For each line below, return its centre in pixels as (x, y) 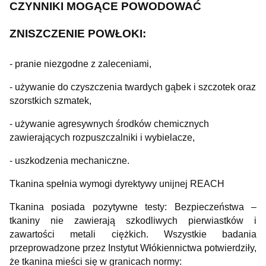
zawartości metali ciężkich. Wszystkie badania (133, 234)
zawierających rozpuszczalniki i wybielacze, (102, 137)
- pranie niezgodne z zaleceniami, (80, 64)
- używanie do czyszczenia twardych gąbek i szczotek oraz (133, 87)
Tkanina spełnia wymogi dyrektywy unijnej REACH (117, 183)
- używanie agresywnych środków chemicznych (109, 123)
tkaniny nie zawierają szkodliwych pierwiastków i (133, 220)
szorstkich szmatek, (50, 100)
